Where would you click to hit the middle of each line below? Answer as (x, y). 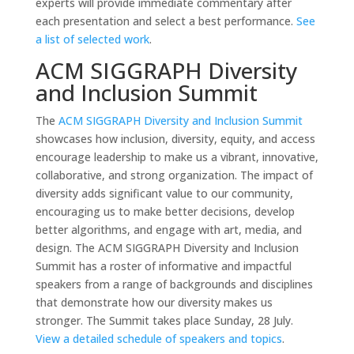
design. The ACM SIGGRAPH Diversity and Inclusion (167, 248)
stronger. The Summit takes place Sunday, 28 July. (164, 320)
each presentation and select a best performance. (166, 21)
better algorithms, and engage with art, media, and (168, 230)
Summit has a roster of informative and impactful (163, 266)
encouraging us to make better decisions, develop (165, 211)
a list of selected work (92, 39)
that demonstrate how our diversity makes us (154, 302)
